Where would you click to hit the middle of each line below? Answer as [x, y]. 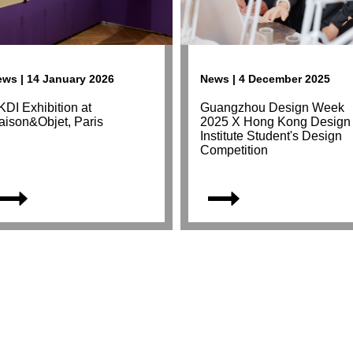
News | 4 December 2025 [265, 79]
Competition [234, 150]
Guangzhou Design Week [272, 108]
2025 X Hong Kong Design [275, 122]
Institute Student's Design [271, 136]
